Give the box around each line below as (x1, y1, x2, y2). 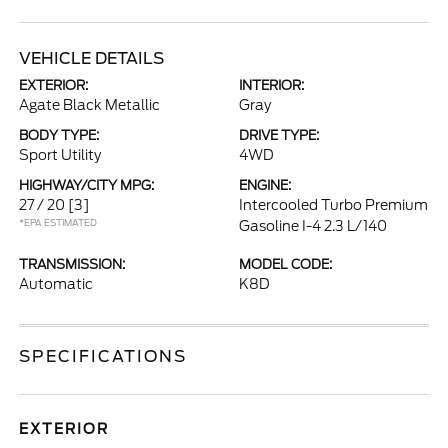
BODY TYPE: (19, 128, 100, 143)
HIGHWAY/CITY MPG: (19, 178, 155, 193)
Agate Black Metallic (19, 97, 161, 113)
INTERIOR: (239, 78, 304, 93)
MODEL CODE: (239, 257, 332, 272)
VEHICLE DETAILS (19, 49, 165, 68)
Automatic (19, 276, 94, 292)
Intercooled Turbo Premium (239, 197, 428, 213)
